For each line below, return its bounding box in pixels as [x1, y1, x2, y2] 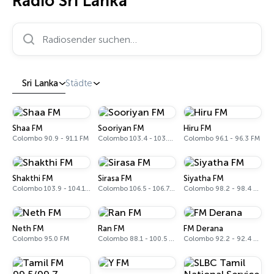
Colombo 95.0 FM [12, 235, 69, 243]
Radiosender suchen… [12, 22, 112, 34]
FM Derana [183, 224, 223, 233]
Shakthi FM [12, 174, 53, 183]
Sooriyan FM [98, 124, 144, 133]
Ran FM [98, 224, 125, 233]
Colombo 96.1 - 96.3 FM [183, 135, 260, 143]
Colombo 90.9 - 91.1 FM [12, 135, 89, 143]
